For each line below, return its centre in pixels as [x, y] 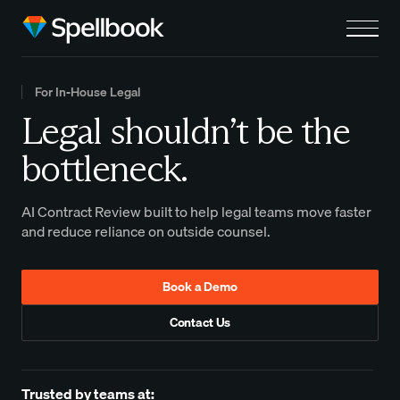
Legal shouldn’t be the [186, 130]
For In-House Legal [87, 92]
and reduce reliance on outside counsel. [146, 231]
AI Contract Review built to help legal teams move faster [196, 211]
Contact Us [200, 323]
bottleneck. [104, 167]
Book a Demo [200, 287]
